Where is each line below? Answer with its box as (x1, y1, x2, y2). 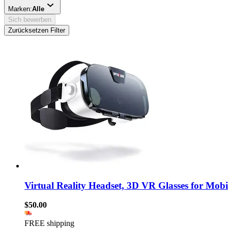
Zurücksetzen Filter (8, 26, 65, 34)
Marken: (8, 5, 32, 13)
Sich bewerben (8, 15, 51, 23)
